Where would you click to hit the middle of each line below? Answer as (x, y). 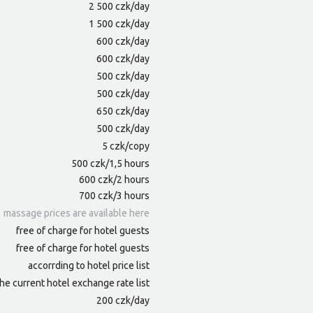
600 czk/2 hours (114, 180)
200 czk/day (123, 301)
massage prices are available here (77, 213)
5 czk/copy (126, 146)
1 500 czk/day (119, 24)
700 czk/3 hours (114, 196)
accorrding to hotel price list (89, 266)
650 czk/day (123, 111)
